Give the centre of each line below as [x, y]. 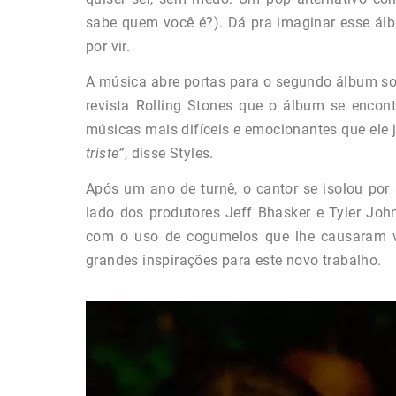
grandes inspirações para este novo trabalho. [234, 261]
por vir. [108, 47]
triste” [105, 154]
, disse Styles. [169, 154]
